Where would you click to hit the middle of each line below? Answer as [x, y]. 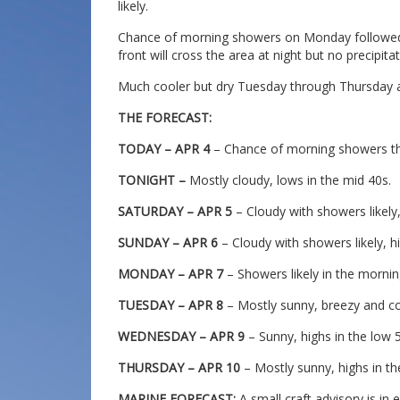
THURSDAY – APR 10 [181, 367]
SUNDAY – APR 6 [170, 242]
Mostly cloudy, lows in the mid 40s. [288, 180]
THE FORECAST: [165, 117]
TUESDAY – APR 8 [172, 305]
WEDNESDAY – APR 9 [183, 336]
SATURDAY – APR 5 [175, 211]
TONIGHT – [152, 180]
